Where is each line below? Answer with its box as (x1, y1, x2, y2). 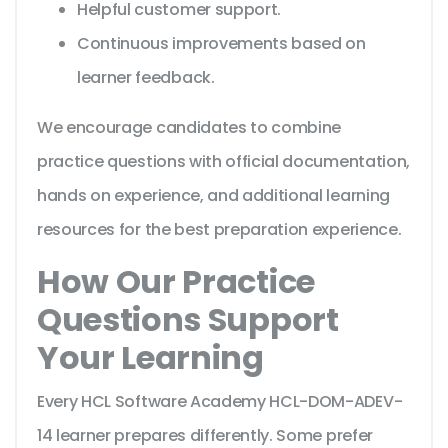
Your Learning (37, 335, 264, 381)
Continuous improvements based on (77, 32, 366, 56)
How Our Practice (37, 259, 315, 305)
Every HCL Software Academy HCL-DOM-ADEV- (37, 390, 403, 414)
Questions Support (37, 297, 339, 343)
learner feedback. (77, 66, 215, 90)
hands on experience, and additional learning (37, 184, 390, 208)
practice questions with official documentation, (37, 150, 410, 174)
